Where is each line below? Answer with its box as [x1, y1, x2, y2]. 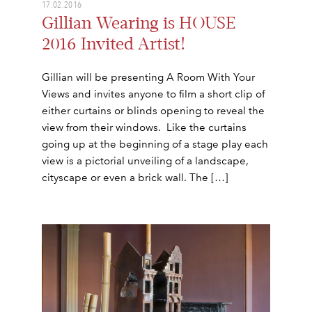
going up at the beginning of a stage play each [42, 137, 268, 150]
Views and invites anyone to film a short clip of [42, 87, 265, 100]
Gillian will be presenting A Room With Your [42, 70, 255, 84]
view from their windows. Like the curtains [42, 120, 247, 134]
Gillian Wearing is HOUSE [42, 13, 235, 33]
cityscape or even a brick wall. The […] [42, 171, 228, 184]
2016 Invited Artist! [42, 33, 185, 54]
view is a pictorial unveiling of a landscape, [42, 154, 249, 167]
